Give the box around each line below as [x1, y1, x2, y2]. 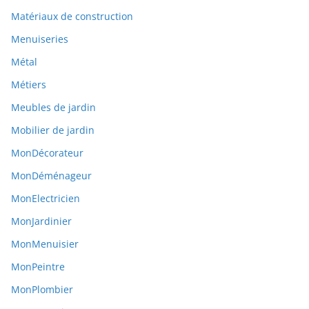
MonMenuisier [11, 237, 79, 250]
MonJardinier [11, 214, 72, 228]
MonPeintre [11, 259, 65, 273]
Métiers [11, 77, 46, 91]
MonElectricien [11, 191, 80, 205]
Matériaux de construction [11, 9, 133, 23]
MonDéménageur [11, 168, 92, 182]
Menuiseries [11, 32, 68, 46]
